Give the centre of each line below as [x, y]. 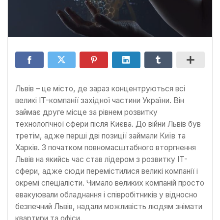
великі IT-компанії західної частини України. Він [100, 101]
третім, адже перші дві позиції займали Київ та [100, 136]
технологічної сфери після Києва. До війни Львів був [108, 124]
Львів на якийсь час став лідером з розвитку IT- [101, 160]
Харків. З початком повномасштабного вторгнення [106, 148]
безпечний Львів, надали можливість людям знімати [109, 207]
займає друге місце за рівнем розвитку [86, 112]
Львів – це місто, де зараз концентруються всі [100, 89]
